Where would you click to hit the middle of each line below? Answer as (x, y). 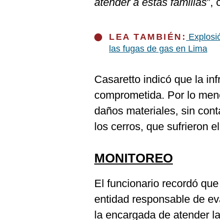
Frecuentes (30, 33)
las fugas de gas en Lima (158, 49)
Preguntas (28, 26)
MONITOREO (134, 158)
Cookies (25, 9)
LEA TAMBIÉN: (148, 37)
